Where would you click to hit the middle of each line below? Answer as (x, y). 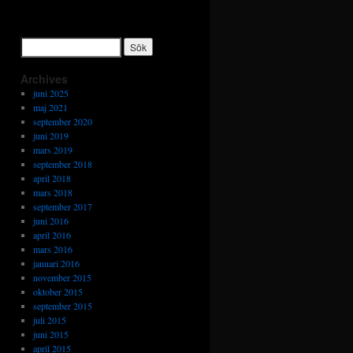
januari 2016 (56, 263)
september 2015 (62, 306)
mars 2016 (52, 249)
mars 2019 (52, 150)
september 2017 (62, 206)
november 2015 (62, 277)
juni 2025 (50, 93)
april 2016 (52, 235)
